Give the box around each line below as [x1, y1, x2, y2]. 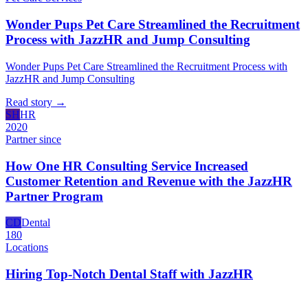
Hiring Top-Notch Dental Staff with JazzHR [5, 266, 253, 281]
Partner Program [5, 188, 103, 203]
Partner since [5, 133, 61, 145]
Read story [5, 96, 55, 108]
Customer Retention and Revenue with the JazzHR [5, 173, 292, 188]
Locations [5, 241, 48, 254]
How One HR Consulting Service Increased [5, 158, 248, 173]
